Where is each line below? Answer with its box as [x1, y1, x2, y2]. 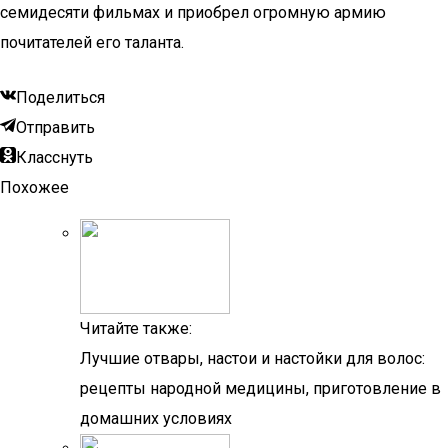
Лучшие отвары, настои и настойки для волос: [80, 349, 425, 368]
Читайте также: [80, 319, 192, 338]
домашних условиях [80, 409, 232, 428]
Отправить [16, 118, 95, 137]
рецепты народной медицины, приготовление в [80, 379, 441, 398]
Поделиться [16, 88, 105, 107]
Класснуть [16, 148, 93, 167]
